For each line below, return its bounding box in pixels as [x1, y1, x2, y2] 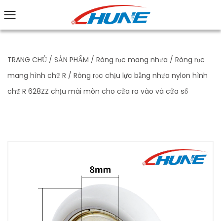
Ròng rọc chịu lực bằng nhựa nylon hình [74, 71, 208, 80]
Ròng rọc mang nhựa [96, 55, 168, 65]
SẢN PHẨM [54, 55, 89, 65]
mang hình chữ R [7, 71, 66, 80]
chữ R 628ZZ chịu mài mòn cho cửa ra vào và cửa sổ [7, 86, 188, 96]
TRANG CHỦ [7, 55, 47, 65]
